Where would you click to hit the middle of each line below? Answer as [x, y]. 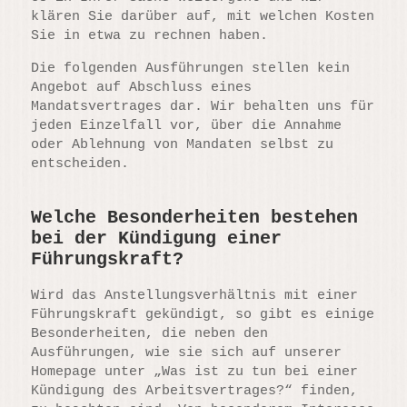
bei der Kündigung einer [157, 238]
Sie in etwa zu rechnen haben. [150, 35]
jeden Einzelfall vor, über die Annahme [187, 125]
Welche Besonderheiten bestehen [195, 217]
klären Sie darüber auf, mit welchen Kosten [203, 16]
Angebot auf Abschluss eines [142, 87]
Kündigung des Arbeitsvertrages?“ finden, [195, 392]
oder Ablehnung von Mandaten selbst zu [183, 144]
